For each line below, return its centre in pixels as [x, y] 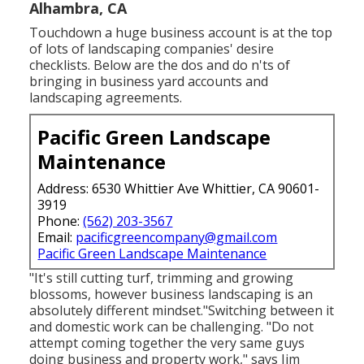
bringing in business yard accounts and [149, 81]
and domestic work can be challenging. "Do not [172, 326]
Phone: [61, 221]
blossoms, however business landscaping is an [171, 294]
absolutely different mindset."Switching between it [182, 310]
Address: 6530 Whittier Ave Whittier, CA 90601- [179, 188]
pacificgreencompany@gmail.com [177, 237]
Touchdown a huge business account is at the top [181, 32]
